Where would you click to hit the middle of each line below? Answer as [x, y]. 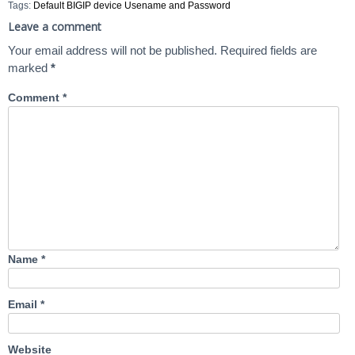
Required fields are [269, 50]
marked [29, 67]
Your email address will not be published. [113, 50]
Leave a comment [55, 26]
